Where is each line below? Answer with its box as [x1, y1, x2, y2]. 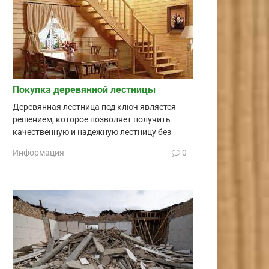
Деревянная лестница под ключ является [13, 101, 176, 112]
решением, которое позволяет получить [13, 114, 171, 125]
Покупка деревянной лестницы [13, 83, 156, 95]
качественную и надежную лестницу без [13, 127, 171, 138]
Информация [13, 147, 64, 157]
